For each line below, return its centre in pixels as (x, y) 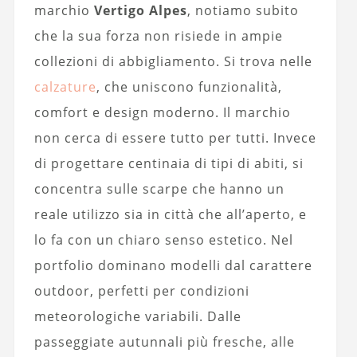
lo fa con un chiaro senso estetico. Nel (163, 240)
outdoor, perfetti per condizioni (141, 291)
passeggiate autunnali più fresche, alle (164, 342)
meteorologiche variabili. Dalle (137, 317)
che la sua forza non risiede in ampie (158, 36)
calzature (65, 87)
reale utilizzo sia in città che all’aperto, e (170, 215)
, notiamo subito (243, 11)
